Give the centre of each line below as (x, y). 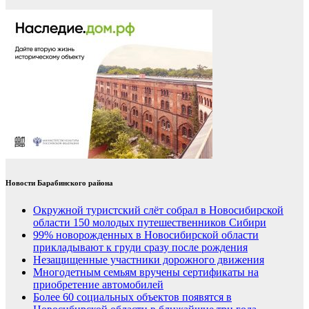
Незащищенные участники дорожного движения (149, 259)
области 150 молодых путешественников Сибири (150, 222)
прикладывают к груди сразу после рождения (140, 247)
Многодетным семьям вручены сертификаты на (146, 272)
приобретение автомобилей (98, 284)
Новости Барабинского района (59, 182)
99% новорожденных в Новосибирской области (146, 235)
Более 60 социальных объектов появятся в (132, 297)
